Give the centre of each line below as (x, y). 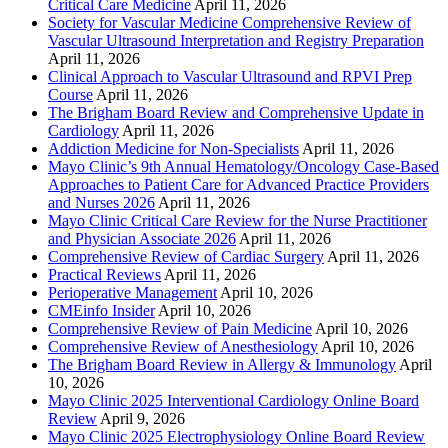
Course (70, 94)
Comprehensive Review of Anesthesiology (183, 346)
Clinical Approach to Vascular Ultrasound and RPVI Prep (230, 76)
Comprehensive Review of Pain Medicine (180, 328)
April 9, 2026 (142, 418)
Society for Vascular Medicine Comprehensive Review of (229, 22)
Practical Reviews (104, 274)
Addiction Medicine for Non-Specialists (173, 148)
